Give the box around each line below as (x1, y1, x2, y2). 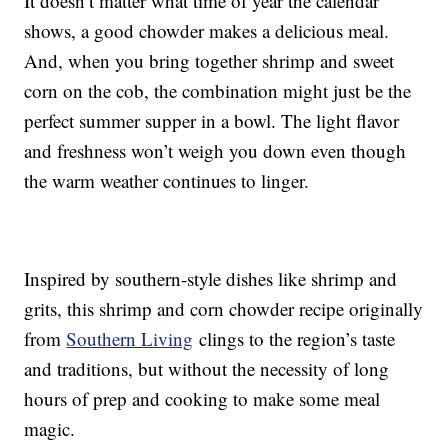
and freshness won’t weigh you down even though (24, 138, 407, 164)
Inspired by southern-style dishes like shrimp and (24, 266, 398, 292)
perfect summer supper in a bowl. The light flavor (24, 108, 400, 134)
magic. (24, 416, 76, 442)
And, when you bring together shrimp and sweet (24, 48, 395, 74)
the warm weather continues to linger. (24, 168, 310, 194)
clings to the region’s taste (193, 326, 396, 352)
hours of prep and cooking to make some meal (24, 386, 381, 412)
